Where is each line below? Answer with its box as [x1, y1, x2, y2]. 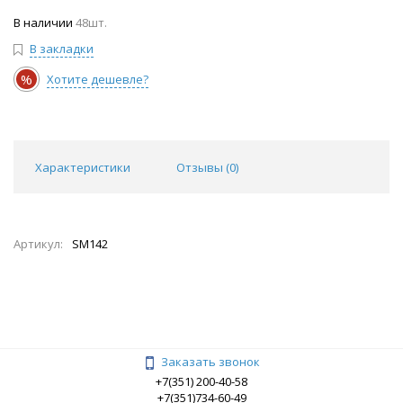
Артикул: [13, 236, 63, 253]
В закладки [30, 40, 94, 58]
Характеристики [35, 159, 130, 176]
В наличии [13, 14, 73, 31]
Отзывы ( [176, 159, 229, 176]
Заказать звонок [161, 354, 260, 371]
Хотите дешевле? [47, 71, 148, 88]
